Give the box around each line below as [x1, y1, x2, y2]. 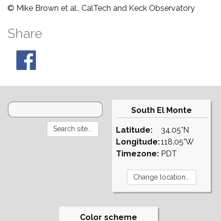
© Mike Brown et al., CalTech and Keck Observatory [7, 3, 195, 13]
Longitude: [116, 137, 160, 147]
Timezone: [116, 148, 159, 158]
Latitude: [116, 125, 152, 135]
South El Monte [131, 105, 192, 115]
